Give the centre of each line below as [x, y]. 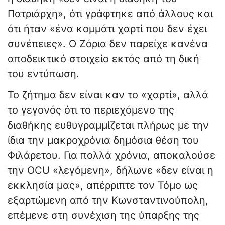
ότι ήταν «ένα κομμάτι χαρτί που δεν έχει [107, 29]
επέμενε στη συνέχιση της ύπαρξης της [103, 216]
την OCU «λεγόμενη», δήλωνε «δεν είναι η [110, 171]
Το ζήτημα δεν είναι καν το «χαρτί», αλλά [108, 95]
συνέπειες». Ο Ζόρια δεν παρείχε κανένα [108, 44]
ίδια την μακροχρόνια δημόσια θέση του [103, 140]
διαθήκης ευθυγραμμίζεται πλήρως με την [108, 125]
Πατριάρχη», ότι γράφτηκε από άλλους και [110, 14]
